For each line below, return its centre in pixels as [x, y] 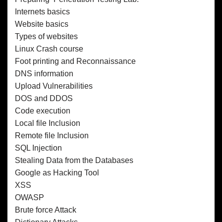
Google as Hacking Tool [57, 172]
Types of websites [46, 36]
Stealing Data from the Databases [74, 160]
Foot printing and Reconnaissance [75, 61]
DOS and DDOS [44, 98]
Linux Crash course [49, 49]
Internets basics [42, 11]
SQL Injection [38, 148]
